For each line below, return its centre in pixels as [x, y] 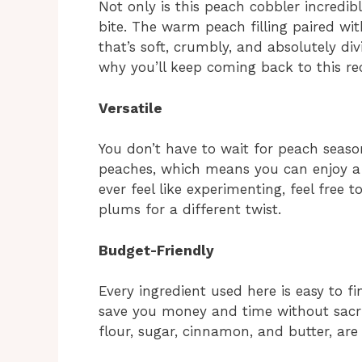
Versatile [130, 108]
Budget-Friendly [156, 250]
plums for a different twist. [190, 210]
